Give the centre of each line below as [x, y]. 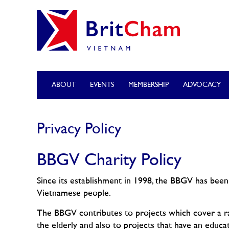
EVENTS [102, 85]
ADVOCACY [202, 85]
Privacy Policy [79, 130]
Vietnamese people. [74, 193]
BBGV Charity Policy [109, 161]
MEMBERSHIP [148, 85]
